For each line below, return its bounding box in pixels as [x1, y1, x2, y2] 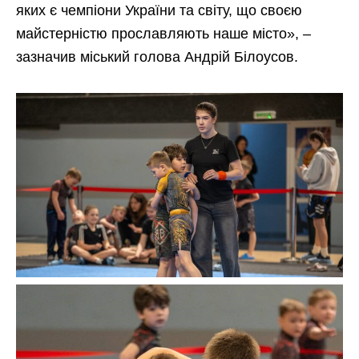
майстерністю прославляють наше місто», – [16, 26, 311, 42]
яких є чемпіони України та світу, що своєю [16, 2, 302, 19]
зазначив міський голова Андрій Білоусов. [16, 49, 298, 66]
